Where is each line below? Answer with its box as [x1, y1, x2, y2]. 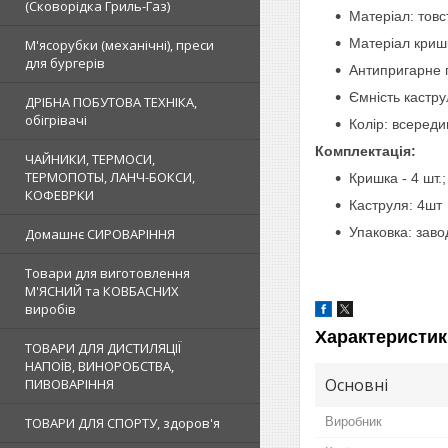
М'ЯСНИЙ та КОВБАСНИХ [25, 281, 179, 300]
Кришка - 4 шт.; [349, 169, 446, 186]
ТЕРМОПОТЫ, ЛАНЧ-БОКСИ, [25, 167, 195, 186]
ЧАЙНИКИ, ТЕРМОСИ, [25, 149, 155, 168]
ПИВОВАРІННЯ [25, 374, 114, 393]
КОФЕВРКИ [25, 185, 94, 204]
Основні [325, 373, 388, 396]
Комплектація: [315, 142, 416, 159]
